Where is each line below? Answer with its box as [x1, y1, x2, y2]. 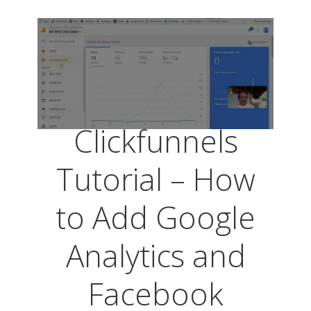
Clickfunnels [73, 120, 238, 162]
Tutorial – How [56, 158, 255, 200]
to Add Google [56, 196, 255, 238]
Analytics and [65, 235, 246, 276]
